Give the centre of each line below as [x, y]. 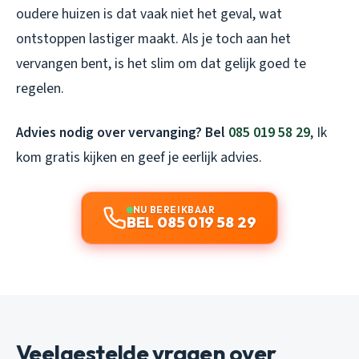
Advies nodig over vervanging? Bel [122, 132]
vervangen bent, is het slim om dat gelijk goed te [161, 63]
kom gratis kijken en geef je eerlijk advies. [139, 157]
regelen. [40, 88]
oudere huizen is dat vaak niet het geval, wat [149, 14]
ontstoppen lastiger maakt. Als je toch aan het [153, 38]
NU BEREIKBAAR [174, 209]
